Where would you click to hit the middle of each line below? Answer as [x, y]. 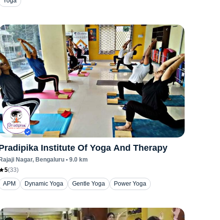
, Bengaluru [49, 160]
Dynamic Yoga [44, 184]
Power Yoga [130, 184]
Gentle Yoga [89, 184]
